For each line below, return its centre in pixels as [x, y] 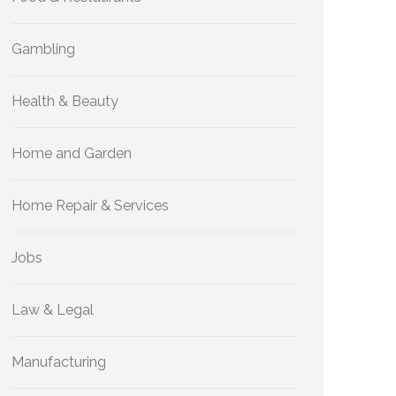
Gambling [43, 49]
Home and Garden [72, 153]
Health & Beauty [65, 101]
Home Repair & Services [90, 206]
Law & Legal [53, 310]
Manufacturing [59, 362]
